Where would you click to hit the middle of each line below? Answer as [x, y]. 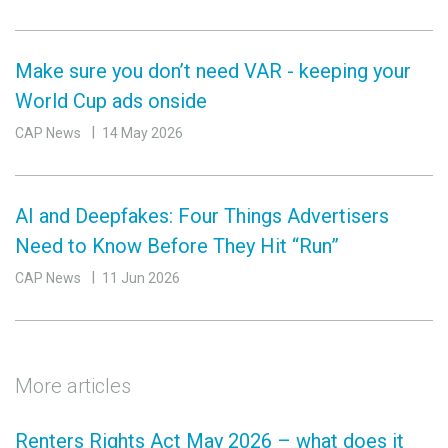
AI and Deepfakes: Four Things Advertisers [202, 215]
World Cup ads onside [111, 100]
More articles [73, 385]
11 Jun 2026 [141, 277]
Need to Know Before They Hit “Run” [177, 245]
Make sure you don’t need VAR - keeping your [213, 70]
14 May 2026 [142, 132]
